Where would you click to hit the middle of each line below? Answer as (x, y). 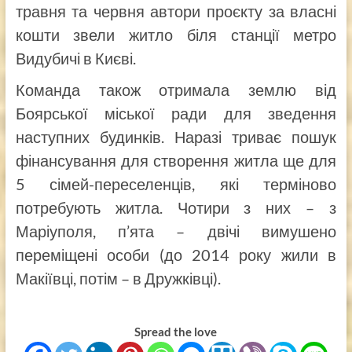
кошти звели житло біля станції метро (176, 34)
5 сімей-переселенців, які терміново (176, 183)
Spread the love (176, 331)
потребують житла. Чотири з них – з (176, 207)
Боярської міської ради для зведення (176, 113)
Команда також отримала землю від (176, 89)
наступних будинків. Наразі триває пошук (176, 136)
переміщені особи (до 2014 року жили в (176, 254)
